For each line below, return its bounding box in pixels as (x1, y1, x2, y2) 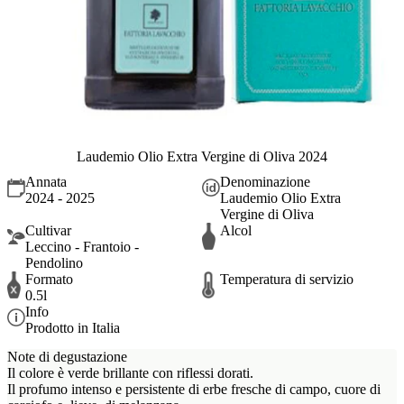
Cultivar (25, 223, 71, 239)
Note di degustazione (7, 348, 127, 364)
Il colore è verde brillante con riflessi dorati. (7, 364, 253, 381)
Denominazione (220, 174, 310, 190)
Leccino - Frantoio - (25, 239, 139, 255)
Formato (25, 271, 73, 288)
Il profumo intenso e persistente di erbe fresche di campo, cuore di (7, 381, 381, 397)
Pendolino (25, 255, 83, 271)
